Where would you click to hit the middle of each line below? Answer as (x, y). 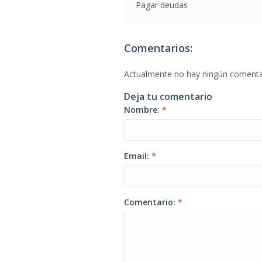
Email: (138, 156)
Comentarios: (158, 48)
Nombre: (143, 110)
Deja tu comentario (168, 96)
